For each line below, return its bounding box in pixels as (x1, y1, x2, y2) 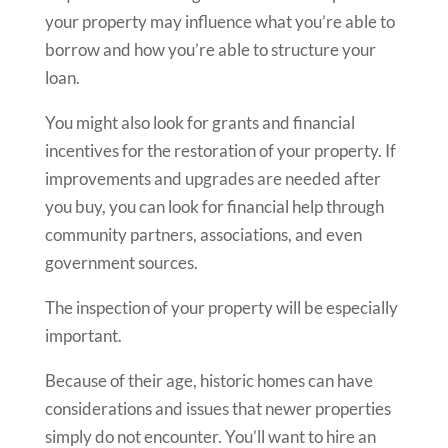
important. (44, 325, 125, 346)
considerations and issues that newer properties (44, 398, 391, 419)
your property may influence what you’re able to (44, 11, 395, 32)
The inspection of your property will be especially (44, 297, 398, 318)
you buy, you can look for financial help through (44, 196, 384, 217)
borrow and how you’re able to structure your (44, 39, 376, 60)
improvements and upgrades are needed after (44, 168, 381, 189)
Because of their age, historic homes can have (44, 370, 373, 391)
